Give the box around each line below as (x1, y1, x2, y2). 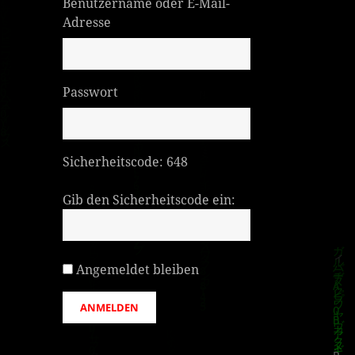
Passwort (63, 82, 119, 101)
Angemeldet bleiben (76, 260, 200, 278)
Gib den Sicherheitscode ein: (63, 190, 236, 208)
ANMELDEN (80, 300, 139, 315)
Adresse (63, 13, 112, 31)
